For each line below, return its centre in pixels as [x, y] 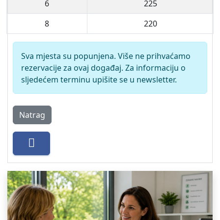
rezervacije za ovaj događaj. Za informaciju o [103, 68]
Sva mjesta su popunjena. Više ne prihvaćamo [106, 56]
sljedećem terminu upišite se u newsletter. [99, 80]
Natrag [32, 115]
